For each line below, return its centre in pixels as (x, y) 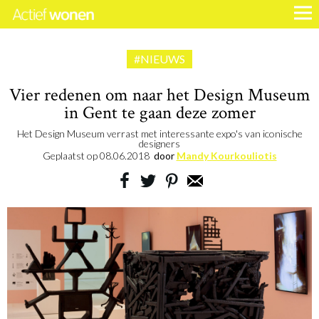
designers (159, 143)
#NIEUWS (159, 59)
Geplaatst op (71, 156)
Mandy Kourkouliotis (226, 156)
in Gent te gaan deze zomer (159, 113)
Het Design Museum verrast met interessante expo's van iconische (159, 134)
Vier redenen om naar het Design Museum (159, 95)
